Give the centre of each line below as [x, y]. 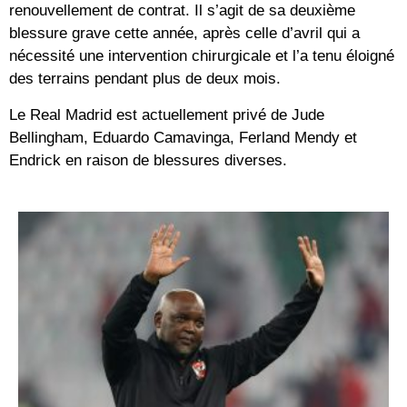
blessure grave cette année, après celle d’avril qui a [184, 34]
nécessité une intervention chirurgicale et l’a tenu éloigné [202, 56]
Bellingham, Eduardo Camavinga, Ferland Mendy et [183, 137]
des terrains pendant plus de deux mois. [145, 79]
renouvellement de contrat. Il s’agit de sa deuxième [182, 11]
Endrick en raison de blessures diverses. [148, 160]
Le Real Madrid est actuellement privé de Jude [167, 114]
